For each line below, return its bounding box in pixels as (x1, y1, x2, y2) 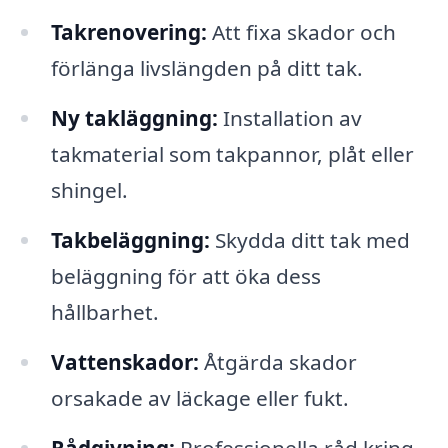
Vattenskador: (50, 347, 199, 376)
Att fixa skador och (206, 18, 396, 47)
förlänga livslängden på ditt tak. (50, 54, 363, 83)
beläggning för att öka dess (50, 261, 321, 290)
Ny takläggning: (50, 104, 218, 133)
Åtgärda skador (198, 347, 357, 376)
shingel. (50, 176, 128, 205)
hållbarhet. (50, 297, 159, 326)
